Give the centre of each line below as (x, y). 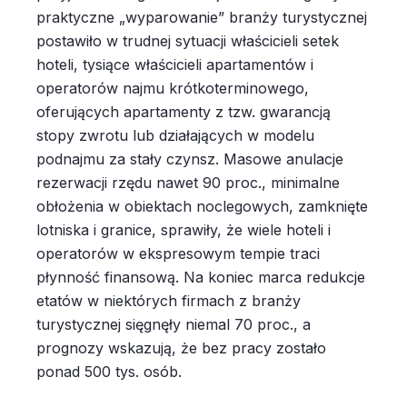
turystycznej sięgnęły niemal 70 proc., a (174, 324)
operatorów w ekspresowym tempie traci (178, 253)
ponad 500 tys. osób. (109, 372)
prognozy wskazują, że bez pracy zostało (181, 348)
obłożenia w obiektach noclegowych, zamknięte (202, 206)
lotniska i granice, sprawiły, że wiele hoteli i (184, 230)
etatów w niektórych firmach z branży (169, 301)
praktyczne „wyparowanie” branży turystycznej (202, 17)
